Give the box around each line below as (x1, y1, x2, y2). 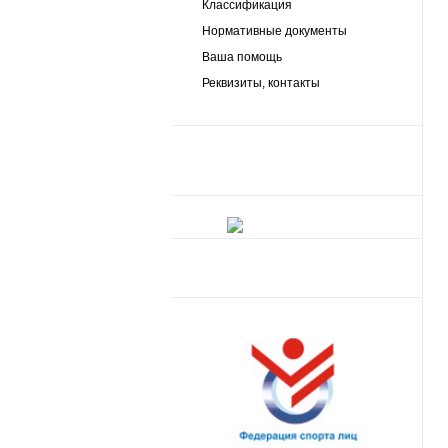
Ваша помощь (202, 50, 282, 64)
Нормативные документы (202, 24, 347, 38)
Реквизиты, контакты (202, 76, 320, 90)
